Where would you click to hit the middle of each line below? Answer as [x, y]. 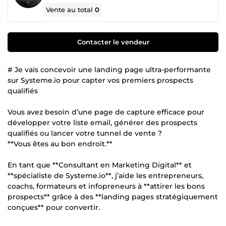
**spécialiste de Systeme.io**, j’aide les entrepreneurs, [105, 175]
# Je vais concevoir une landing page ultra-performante [109, 69]
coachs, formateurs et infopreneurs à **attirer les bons [106, 186]
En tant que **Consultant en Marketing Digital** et [100, 165]
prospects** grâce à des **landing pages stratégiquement [113, 196]
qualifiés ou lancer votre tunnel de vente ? [85, 133]
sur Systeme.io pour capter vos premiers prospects [100, 80]
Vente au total [71, 10]
